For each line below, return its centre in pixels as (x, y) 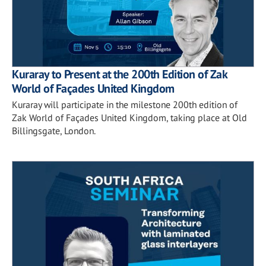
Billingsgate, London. (54, 130)
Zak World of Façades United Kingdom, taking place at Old (129, 117)
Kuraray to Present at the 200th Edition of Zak (119, 74)
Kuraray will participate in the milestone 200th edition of (125, 104)
